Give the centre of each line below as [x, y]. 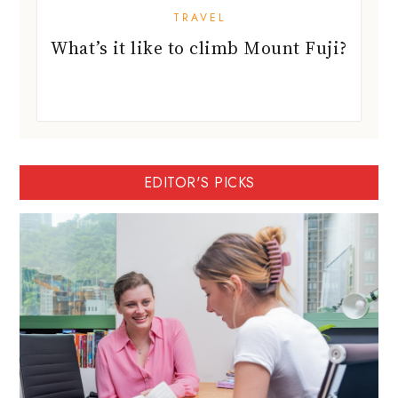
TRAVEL [199, 17]
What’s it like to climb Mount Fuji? [199, 48]
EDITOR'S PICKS [199, 182]
